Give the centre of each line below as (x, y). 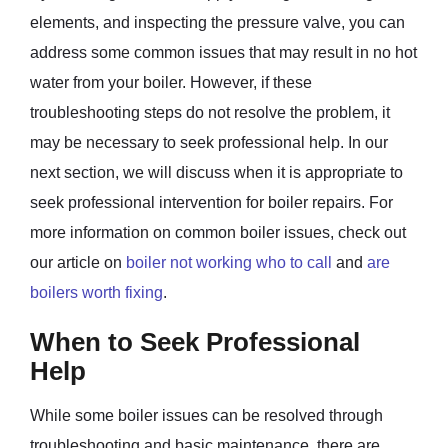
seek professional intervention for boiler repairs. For (211, 202)
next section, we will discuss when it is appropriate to (216, 172)
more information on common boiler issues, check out (218, 232)
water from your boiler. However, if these (171, 82)
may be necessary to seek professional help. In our (209, 142)
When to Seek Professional (195, 341)
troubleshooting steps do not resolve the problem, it (210, 112)
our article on (78, 262)
